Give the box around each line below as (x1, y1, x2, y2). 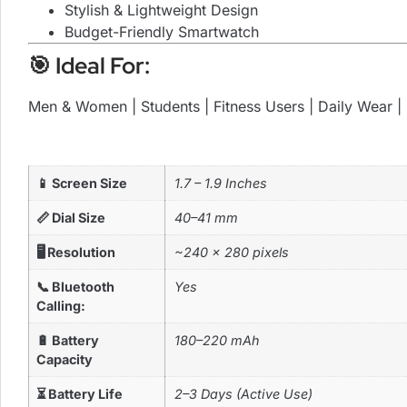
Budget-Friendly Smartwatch (65, 22, 259, 41)
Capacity (36, 352, 93, 368)
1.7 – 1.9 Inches (174, 175, 267, 192)
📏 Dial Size (36, 210, 105, 226)
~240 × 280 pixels (174, 244, 289, 261)
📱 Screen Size (36, 175, 127, 192)
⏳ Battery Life (36, 386, 123, 402)
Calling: (36, 298, 85, 314)
